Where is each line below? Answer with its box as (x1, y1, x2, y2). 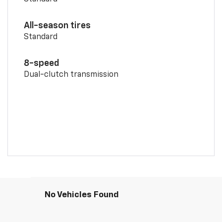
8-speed (23, 59, 59, 68)
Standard (23, 33, 57, 42)
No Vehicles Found (45, 191, 119, 200)
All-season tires (23, 21, 91, 31)
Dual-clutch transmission (23, 71, 118, 79)
